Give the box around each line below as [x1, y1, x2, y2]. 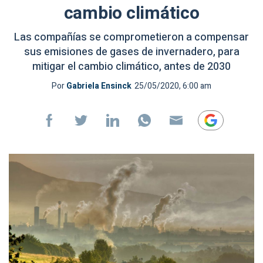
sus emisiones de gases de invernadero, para [23, 44, 240, 60]
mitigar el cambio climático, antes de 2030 [32, 59, 231, 75]
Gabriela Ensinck [66, 80, 131, 92]
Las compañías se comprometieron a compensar [14, 29, 249, 45]
